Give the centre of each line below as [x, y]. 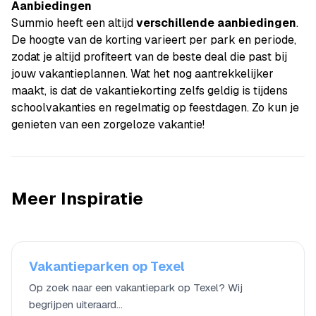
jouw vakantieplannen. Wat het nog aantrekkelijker [142, 73]
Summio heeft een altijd [74, 23]
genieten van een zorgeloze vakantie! [108, 124]
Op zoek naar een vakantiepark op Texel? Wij [136, 287]
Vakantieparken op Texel [107, 266]
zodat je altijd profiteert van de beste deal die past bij [149, 56]
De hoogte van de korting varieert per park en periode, [154, 39]
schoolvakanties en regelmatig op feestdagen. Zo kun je [155, 107]
